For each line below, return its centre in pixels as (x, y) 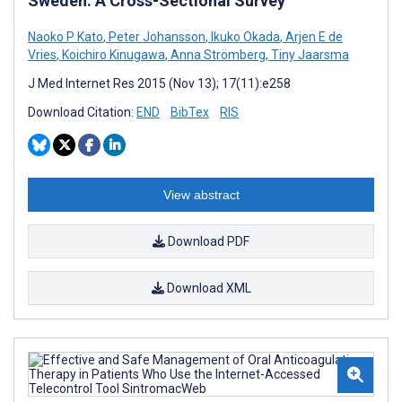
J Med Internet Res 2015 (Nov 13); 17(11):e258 (159, 83)
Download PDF (207, 241)
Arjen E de (313, 36)
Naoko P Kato (66, 36)
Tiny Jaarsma (309, 54)
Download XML (207, 288)
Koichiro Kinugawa (112, 54)
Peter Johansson (156, 36)
